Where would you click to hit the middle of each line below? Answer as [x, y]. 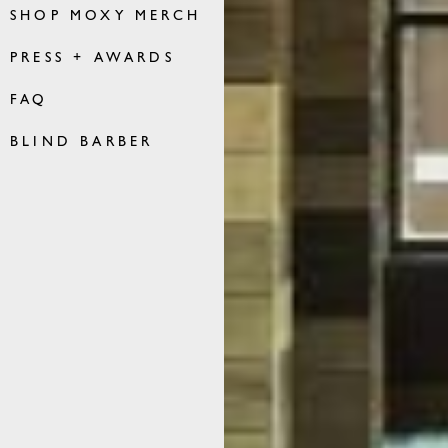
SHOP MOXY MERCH [105, 16]
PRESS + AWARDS [92, 58]
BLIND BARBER [82, 142]
